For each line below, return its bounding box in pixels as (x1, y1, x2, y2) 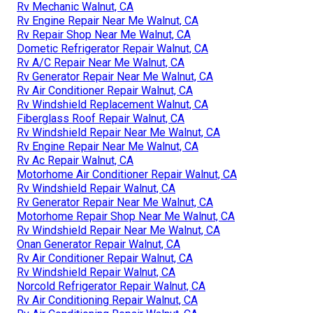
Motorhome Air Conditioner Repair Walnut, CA (17, 167, 237, 181)
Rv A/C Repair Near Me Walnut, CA (17, 55, 184, 69)
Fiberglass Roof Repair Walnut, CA (17, 111, 184, 125)
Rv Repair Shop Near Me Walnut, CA (17, 27, 191, 41)
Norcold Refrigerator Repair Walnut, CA (17, 279, 205, 293)
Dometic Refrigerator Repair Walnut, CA (17, 41, 208, 55)
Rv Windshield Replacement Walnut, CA (17, 97, 208, 111)
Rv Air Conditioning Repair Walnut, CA (17, 293, 198, 307)
